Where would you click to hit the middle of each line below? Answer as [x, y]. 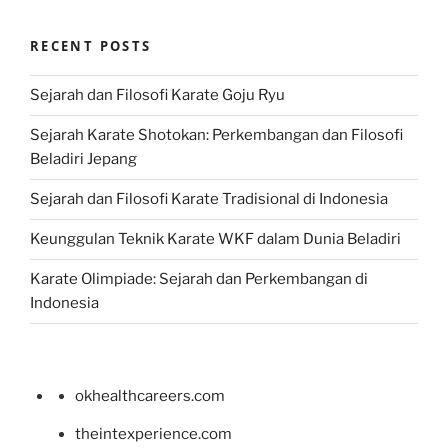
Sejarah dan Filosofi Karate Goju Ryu [157, 95]
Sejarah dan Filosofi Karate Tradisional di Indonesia [209, 199]
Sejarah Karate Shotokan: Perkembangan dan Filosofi [216, 135]
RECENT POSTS [91, 46]
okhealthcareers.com [150, 395]
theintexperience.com [153, 433]
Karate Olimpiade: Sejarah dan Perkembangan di [199, 279]
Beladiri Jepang [83, 159]
